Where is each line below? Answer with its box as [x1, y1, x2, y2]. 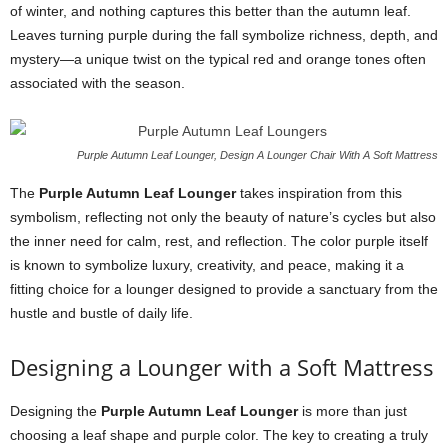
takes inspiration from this [236, 185, 402, 201]
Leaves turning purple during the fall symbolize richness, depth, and [10, 27, 438, 43]
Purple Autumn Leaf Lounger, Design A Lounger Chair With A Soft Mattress [77, 149, 438, 161]
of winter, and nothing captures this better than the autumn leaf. [10, 3, 411, 19]
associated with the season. [10, 75, 185, 91]
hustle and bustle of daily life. [10, 305, 193, 321]
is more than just [298, 403, 407, 419]
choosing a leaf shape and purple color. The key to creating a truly [10, 427, 428, 443]
